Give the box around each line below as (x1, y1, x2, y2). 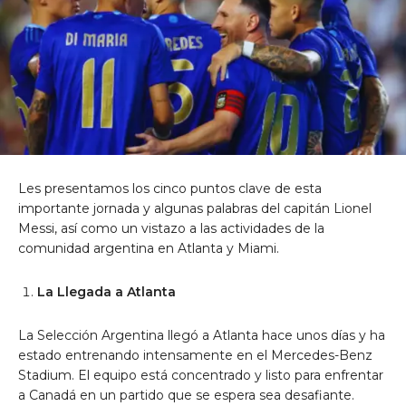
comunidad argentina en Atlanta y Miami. (18, 240, 279, 257)
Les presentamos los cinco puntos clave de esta (18, 180, 322, 198)
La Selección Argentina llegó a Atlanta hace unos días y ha (18, 327, 385, 344)
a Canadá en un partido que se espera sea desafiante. (18, 387, 354, 404)
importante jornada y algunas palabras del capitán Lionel (18, 200, 372, 217)
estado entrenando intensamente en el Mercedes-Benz (18, 347, 372, 364)
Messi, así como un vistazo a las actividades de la (18, 220, 324, 237)
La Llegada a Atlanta (37, 284, 176, 301)
